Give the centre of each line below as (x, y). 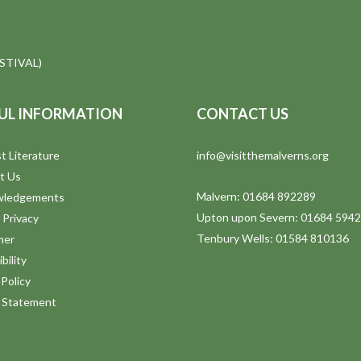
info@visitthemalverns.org (263, 156)
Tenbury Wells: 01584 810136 (273, 239)
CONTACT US (243, 114)
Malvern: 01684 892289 (256, 197)
